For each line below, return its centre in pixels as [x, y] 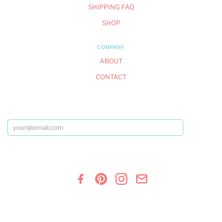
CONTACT [111, 77]
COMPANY [111, 48]
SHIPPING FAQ [111, 7]
